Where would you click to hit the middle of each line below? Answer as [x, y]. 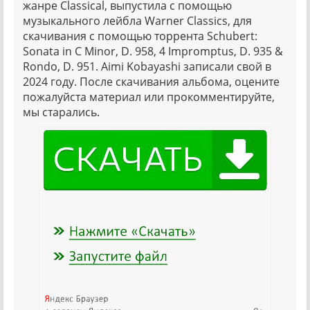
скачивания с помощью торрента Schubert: [140, 36]
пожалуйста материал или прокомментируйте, [149, 97]
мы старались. [61, 112]
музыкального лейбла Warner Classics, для [137, 21]
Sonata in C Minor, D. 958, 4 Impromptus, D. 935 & [153, 52]
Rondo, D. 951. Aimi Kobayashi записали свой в [147, 67]
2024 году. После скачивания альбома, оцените [151, 82]
